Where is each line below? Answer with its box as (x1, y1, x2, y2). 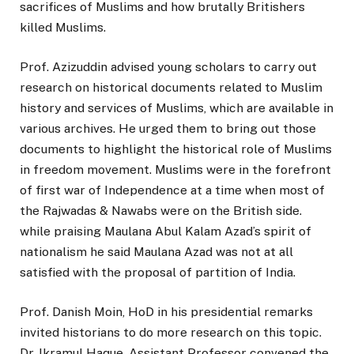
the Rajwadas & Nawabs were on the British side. (20, 202, 302, 218)
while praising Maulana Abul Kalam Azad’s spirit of (20, 223, 311, 239)
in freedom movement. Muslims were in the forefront (20, 161, 331, 177)
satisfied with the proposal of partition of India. (20, 264, 296, 280)
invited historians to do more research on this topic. (20, 324, 322, 340)
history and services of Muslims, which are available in (20, 100, 333, 115)
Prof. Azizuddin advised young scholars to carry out (20, 58, 317, 74)
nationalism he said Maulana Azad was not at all (20, 243, 293, 259)
